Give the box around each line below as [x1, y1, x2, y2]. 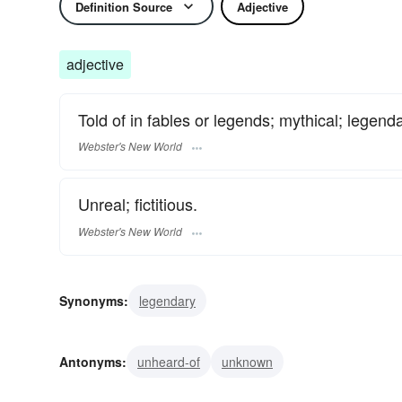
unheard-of [137, 352, 200, 371]
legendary [139, 291, 196, 310]
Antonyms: [59, 352, 127, 371]
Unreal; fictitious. [78, 192, 197, 216]
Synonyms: [59, 291, 128, 310]
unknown [222, 352, 273, 371]
